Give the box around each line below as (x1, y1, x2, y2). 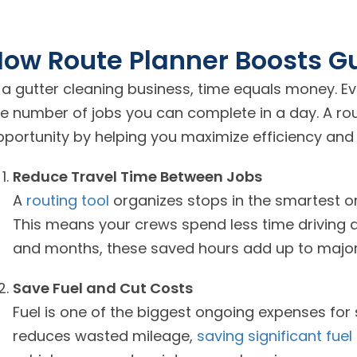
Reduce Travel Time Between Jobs (13, 167, 262, 186)
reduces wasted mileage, (13, 326, 197, 346)
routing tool (26, 190, 109, 210)
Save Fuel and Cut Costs (13, 278, 193, 298)
